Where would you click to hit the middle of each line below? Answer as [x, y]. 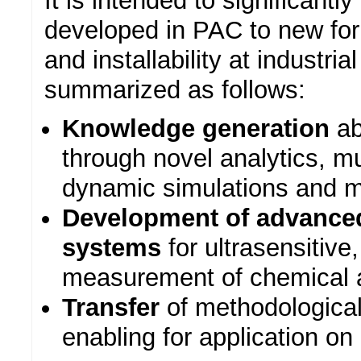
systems [112, 248]
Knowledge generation [196, 129]
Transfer [111, 308]
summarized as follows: [175, 90]
